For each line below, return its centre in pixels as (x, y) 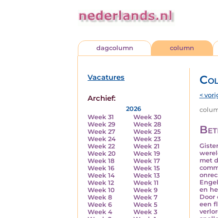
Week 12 (101, 183)
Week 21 (147, 146)
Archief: (102, 98)
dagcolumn (115, 48)
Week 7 (146, 197)
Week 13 (147, 175)
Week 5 (145, 205)
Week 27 (102, 132)
